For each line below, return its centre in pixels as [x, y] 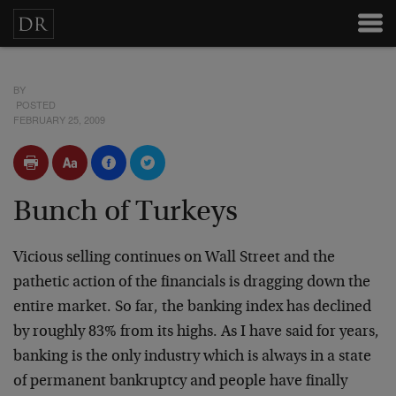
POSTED [34, 104]
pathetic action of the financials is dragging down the [192, 283]
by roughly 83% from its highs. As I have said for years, [196, 332]
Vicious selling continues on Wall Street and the [174, 258]
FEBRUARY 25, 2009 [59, 119]
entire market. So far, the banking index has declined [192, 308]
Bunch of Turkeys [126, 213]
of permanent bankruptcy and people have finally [180, 382]
